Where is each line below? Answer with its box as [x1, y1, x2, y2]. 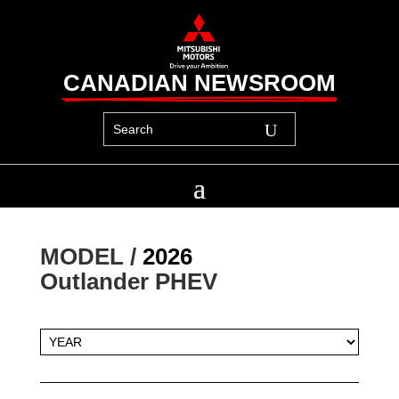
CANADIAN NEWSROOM [62, 69, 336, 96]
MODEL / [39, 243, 142, 270]
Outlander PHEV [39, 268, 217, 296]
